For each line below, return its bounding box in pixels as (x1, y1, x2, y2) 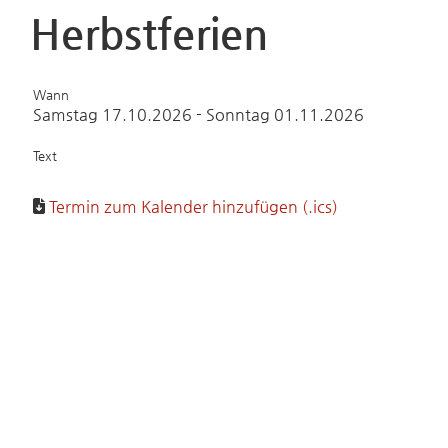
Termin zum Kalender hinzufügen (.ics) (49, 197, 338, 216)
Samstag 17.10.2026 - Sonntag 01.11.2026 (33, 105, 364, 124)
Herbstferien (30, 9, 268, 58)
